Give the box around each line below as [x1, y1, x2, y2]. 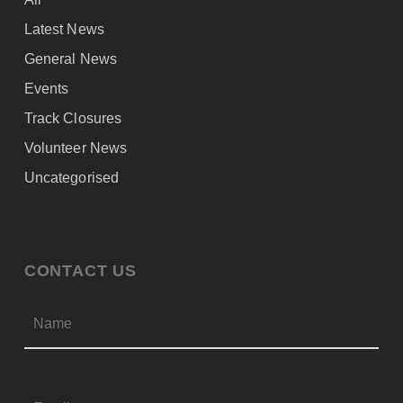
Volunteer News [23, 139, 127, 156]
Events [23, 80, 69, 96]
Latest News [23, 21, 104, 37]
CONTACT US [23, 261, 137, 280]
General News [23, 50, 117, 67]
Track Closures [23, 110, 121, 126]
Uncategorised [23, 169, 119, 185]
